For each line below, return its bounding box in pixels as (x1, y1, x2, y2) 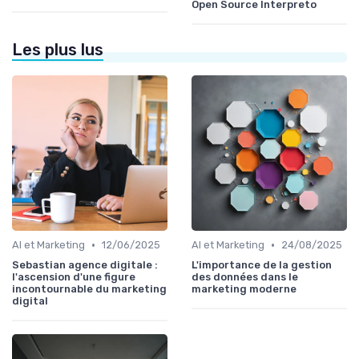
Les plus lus (12, 40, 103, 60)
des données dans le (192, 271, 298, 284)
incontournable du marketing (12, 283, 167, 296)
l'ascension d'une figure (12, 271, 135, 284)
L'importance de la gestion (192, 259, 332, 272)
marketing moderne (192, 283, 296, 296)
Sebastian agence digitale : (12, 259, 158, 272)
